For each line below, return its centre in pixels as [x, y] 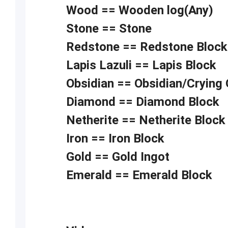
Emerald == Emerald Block [139, 175]
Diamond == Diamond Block [142, 102]
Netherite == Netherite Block [146, 120]
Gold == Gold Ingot [118, 157]
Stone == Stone [109, 28]
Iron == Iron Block [115, 138]
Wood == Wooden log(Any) [139, 10]
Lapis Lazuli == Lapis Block [141, 65]
